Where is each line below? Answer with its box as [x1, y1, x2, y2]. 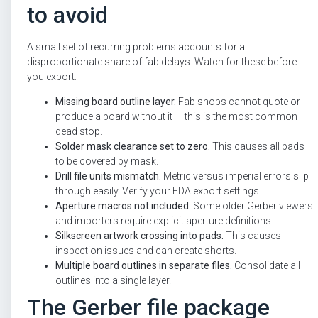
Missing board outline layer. [55, 96, 176, 108]
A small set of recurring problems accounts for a [27, 41, 245, 53]
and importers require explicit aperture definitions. [55, 215, 273, 227]
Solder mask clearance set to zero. [55, 141, 210, 153]
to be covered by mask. [55, 155, 158, 168]
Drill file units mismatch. [55, 170, 161, 182]
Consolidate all [232, 260, 300, 272]
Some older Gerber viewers [191, 200, 313, 212]
